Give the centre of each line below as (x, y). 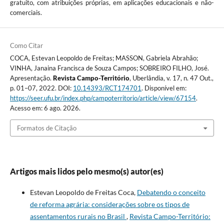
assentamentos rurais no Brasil (78, 216)
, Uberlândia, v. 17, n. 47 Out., (171, 78)
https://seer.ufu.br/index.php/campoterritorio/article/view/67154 (103, 98)
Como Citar (26, 45)
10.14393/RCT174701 (107, 88)
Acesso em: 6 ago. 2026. (45, 108)
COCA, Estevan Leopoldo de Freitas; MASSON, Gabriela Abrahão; (104, 58)
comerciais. (26, 12)
